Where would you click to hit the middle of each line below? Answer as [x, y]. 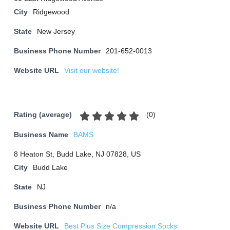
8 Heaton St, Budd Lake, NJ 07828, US [77, 154]
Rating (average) [43, 115]
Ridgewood [51, 12]
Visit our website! [92, 71]
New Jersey [56, 32]
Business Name [41, 135]
